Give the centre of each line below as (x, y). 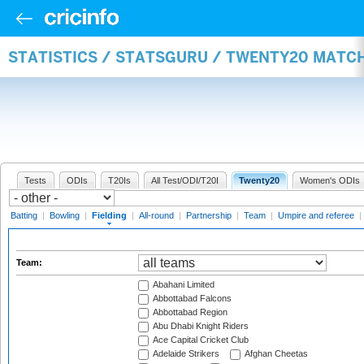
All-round (156, 215)
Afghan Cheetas (275, 354)
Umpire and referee (316, 215)
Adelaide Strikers (185, 354)
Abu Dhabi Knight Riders (200, 326)
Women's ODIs (330, 180)
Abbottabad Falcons (191, 299)
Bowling (65, 215)
